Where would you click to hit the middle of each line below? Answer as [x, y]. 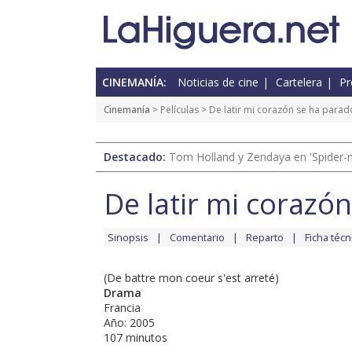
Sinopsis [128, 238]
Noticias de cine [218, 82]
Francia [122, 308]
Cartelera [299, 82]
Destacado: [136, 157]
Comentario [197, 238]
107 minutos [136, 338]
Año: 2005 [129, 323]
